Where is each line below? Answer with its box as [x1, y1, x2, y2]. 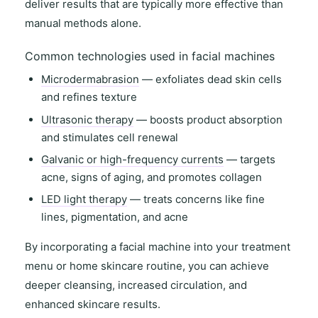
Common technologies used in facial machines [25, 48, 275, 63]
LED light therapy [40, 192, 127, 207]
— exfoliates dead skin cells [138, 72, 282, 87]
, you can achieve [182, 259, 270, 273]
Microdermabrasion [40, 72, 139, 87]
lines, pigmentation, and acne [40, 210, 188, 224]
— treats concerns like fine [126, 192, 265, 207]
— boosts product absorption [133, 112, 283, 126]
